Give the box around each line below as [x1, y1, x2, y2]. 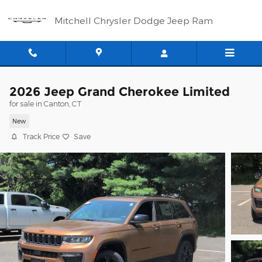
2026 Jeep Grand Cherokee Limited [9, 84, 230, 99]
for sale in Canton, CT [9, 99, 82, 108]
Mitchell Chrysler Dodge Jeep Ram [54, 15, 213, 26]
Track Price [22, 132, 60, 140]
